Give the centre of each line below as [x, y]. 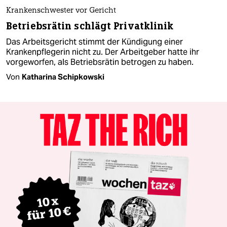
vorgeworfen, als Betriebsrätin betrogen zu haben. [100, 62]
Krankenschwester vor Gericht [61, 11]
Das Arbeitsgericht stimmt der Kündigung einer [94, 42]
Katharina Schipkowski [63, 77]
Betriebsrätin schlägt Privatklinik [90, 26]
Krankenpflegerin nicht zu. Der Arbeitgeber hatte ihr [103, 52]
